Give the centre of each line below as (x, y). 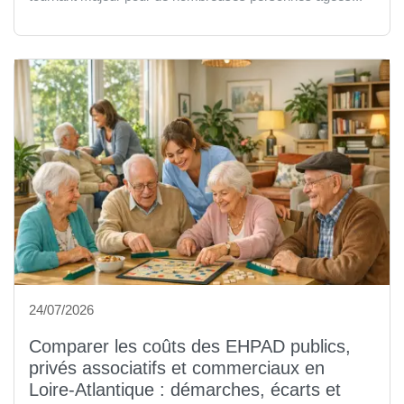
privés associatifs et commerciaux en (177, 368)
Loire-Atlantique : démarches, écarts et (185, 390)
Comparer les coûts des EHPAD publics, (190, 346)
